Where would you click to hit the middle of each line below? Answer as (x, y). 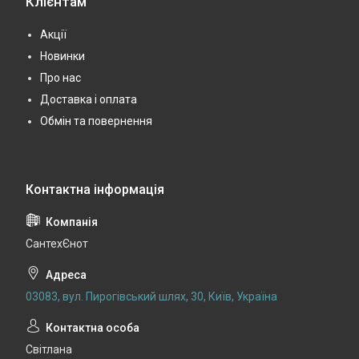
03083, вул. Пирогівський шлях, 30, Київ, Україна (151, 296)
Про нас (61, 77)
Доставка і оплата (89, 99)
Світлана (49, 349)
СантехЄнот (57, 243)
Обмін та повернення (96, 121)
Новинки (63, 56)
